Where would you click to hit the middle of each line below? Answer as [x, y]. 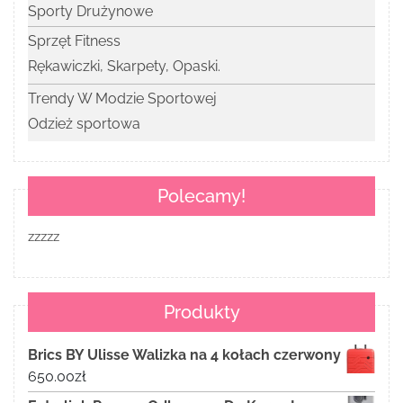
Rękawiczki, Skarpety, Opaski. [124, 67]
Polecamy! [201, 197]
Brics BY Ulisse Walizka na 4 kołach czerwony [184, 355]
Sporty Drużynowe [90, 12]
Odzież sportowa [84, 124]
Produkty [201, 313]
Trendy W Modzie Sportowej [122, 99]
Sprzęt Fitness [74, 41]
